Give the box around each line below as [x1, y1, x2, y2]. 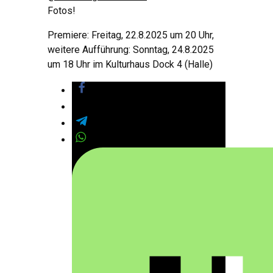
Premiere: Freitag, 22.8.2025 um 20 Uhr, [48, 29, 214, 41]
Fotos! [48, 4, 76, 16]
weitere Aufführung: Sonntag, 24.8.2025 [48, 43, 214, 55]
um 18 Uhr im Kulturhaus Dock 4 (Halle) [48, 58, 213, 70]
